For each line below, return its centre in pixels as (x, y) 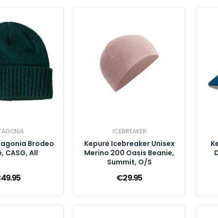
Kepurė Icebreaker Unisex (129, 143)
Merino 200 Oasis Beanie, (129, 153)
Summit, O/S (129, 162)
